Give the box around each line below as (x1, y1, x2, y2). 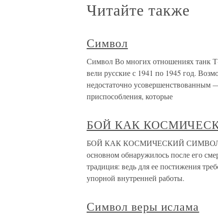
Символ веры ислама (87, 199, 200, 214)
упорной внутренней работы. (87, 173, 184, 183)
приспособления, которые (87, 91, 173, 101)
